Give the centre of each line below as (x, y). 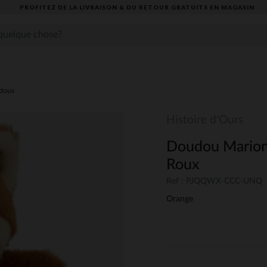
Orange (180, 199)
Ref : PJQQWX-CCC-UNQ (214, 181)
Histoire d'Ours (205, 120)
